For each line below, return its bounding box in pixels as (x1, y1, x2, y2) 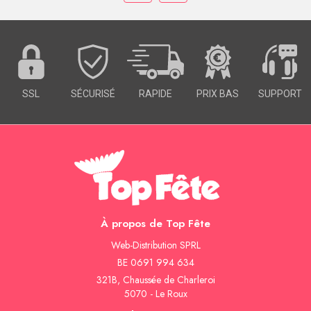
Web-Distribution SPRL (110, 237, 201, 252)
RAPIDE (138, 88, 172, 100)
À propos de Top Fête (101, 215, 210, 231)
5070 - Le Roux (124, 286, 187, 301)
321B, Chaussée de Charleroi (96, 272, 215, 287)
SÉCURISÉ (71, 88, 116, 100)
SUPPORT (258, 88, 302, 100)
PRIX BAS (196, 88, 239, 100)
